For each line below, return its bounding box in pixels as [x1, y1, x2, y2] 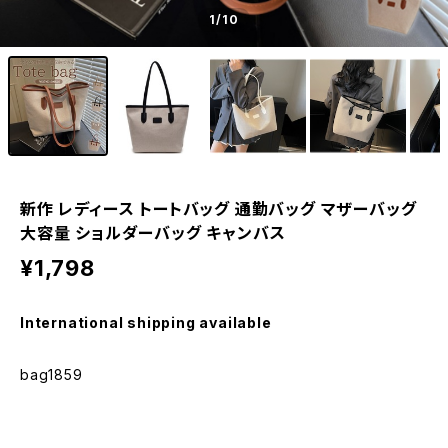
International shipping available [20, 314, 272, 331]
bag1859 [20, 366, 83, 383]
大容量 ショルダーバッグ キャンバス [20, 223, 286, 243]
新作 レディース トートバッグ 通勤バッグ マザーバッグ [20, 199, 417, 219]
